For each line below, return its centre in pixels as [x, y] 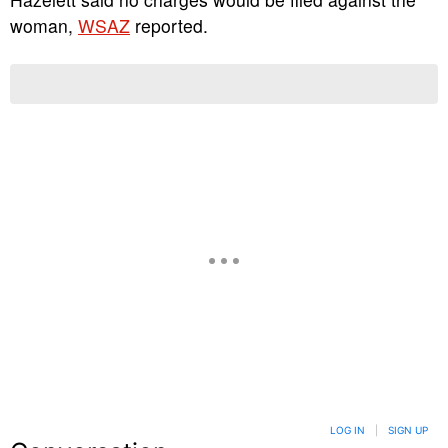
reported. [169, 25]
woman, [44, 25]
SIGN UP [408, 430]
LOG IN [347, 430]
